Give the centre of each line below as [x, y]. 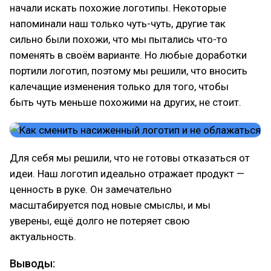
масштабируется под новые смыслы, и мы [110, 205]
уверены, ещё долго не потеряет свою [100, 221]
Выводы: [32, 263]
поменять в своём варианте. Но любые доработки [128, 55]
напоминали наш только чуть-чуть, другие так [118, 24]
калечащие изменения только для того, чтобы [119, 87]
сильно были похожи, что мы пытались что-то [119, 39]
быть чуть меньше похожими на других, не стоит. [126, 102]
